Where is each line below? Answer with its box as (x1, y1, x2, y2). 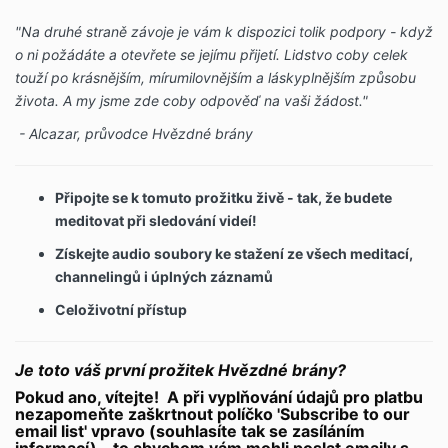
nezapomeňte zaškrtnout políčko (15, 404, 273, 425)
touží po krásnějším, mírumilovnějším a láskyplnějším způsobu (15, 69, 416, 87)
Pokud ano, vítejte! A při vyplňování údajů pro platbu (15, 387, 423, 408)
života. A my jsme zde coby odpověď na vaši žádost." (15, 92, 372, 110)
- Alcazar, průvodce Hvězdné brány (15, 125, 253, 143)
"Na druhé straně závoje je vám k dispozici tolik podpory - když (15, 23, 433, 41)
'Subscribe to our (273, 404, 410, 425)
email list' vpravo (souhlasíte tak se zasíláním (15, 421, 365, 442)
